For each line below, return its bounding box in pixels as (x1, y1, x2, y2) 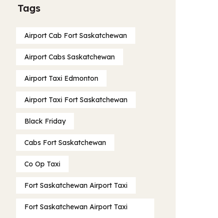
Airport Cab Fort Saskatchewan (24, 31, 127, 40)
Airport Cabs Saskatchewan (24, 53, 115, 61)
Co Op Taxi (24, 160, 60, 168)
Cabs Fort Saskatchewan (24, 138, 106, 147)
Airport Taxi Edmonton (24, 74, 98, 83)
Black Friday (24, 117, 66, 126)
